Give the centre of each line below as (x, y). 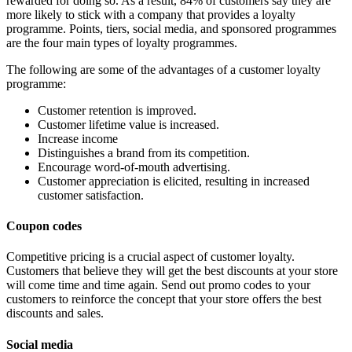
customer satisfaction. (91, 195)
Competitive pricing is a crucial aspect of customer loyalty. (150, 257)
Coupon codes (44, 226)
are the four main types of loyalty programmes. (122, 42)
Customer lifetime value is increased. (128, 124)
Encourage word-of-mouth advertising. (134, 167)
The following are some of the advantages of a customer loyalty (163, 69)
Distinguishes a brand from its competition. (144, 152)
